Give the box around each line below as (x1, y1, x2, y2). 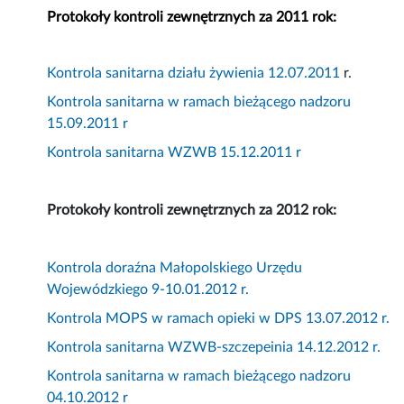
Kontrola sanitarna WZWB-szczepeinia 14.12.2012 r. (47, 340, 381, 355)
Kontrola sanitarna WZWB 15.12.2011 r (47, 145, 302, 161)
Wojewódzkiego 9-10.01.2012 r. (47, 282, 250, 298)
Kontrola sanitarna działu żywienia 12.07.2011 (47, 66, 344, 81)
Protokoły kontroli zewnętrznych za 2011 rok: (47, 10, 337, 25)
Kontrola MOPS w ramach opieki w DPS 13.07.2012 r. (47, 311, 390, 326)
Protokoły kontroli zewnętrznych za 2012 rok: (47, 203, 337, 218)
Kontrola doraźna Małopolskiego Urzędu (47, 261, 303, 276)
